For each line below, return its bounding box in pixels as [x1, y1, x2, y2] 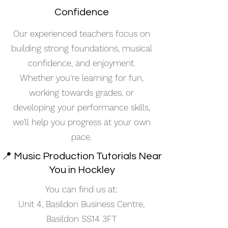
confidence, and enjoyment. [27, 58, 135, 68]
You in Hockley [48, 165, 115, 175]
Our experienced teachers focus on [13, 28, 150, 39]
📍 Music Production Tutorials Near [2, 151, 162, 161]
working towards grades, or [29, 88, 134, 98]
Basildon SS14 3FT [46, 214, 117, 224]
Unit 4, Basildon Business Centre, [18, 199, 145, 209]
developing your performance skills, [13, 102, 150, 112]
